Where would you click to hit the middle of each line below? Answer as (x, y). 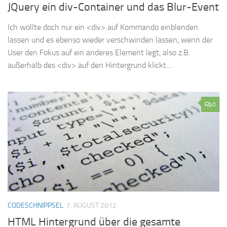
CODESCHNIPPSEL (35, 205)
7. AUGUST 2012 (91, 205)
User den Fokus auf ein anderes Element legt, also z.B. (99, 52)
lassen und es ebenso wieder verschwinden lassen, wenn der (110, 40)
